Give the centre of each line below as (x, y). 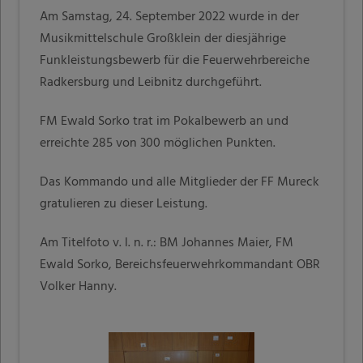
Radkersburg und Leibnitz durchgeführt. (151, 82)
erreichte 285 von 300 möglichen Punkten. (158, 143)
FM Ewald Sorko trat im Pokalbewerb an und (164, 121)
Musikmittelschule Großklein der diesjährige (163, 38)
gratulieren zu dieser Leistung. (124, 204)
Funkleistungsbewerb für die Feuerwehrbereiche (175, 60)
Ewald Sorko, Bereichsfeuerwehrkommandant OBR (180, 265)
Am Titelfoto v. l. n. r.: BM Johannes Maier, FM (167, 243)
